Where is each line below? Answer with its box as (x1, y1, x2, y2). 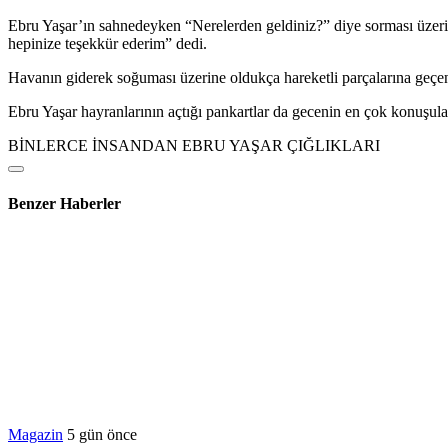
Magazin (8, 425, 63, 443)
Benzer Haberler (8, 194, 121, 212)
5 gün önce (67, 425, 137, 443)
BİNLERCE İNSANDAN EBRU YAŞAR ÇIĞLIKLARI (8, 137, 380, 155)
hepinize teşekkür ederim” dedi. (8, 35, 207, 53)
